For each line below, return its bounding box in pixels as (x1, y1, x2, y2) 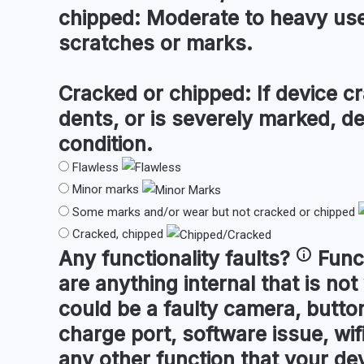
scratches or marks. (58, 30, 253, 55)
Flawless (72, 159, 119, 175)
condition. (58, 131, 153, 156)
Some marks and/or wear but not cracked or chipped (72, 204, 355, 219)
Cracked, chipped (72, 227, 163, 242)
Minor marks (72, 182, 139, 197)
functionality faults (102, 245, 279, 271)
